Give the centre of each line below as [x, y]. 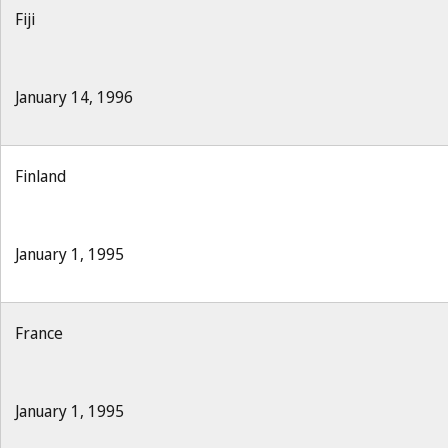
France [39, 333]
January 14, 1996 [74, 97]
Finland [40, 176]
